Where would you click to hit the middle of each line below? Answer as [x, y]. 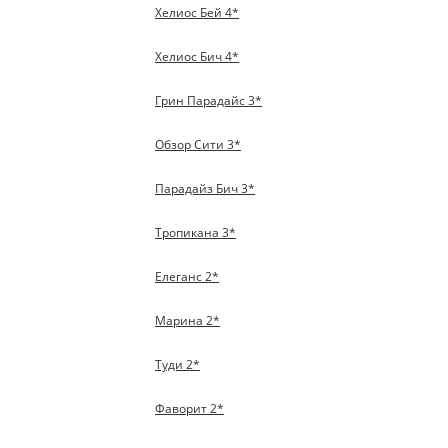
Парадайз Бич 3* [205, 188]
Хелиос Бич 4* [197, 56]
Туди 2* [178, 364]
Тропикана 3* [196, 232]
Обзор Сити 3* [198, 144]
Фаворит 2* [190, 408]
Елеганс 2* [187, 276]
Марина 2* [188, 320]
